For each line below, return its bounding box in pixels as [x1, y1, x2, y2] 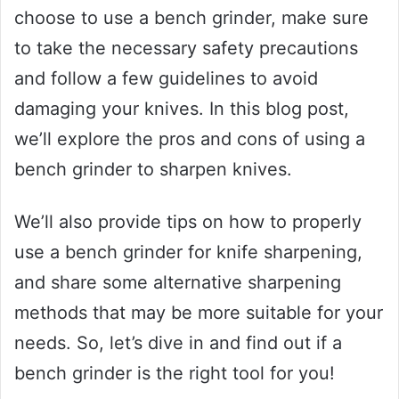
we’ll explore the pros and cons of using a [14, 127, 365, 150]
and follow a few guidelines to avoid [14, 67, 318, 89]
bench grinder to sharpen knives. [14, 158, 292, 180]
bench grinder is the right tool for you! [14, 362, 335, 384]
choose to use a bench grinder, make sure [14, 6, 369, 28]
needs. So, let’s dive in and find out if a [14, 331, 342, 354]
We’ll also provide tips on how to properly [14, 210, 362, 232]
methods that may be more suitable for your [14, 301, 383, 323]
